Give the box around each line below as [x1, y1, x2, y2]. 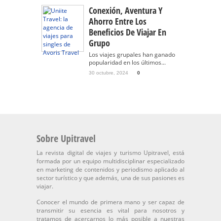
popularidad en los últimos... [89, 58, 166, 67]
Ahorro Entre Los [89, 15, 147, 27]
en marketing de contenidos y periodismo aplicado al [37, 165, 184, 174]
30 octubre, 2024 [89, 70, 128, 75]
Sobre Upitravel [37, 132, 96, 145]
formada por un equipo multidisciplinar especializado [37, 157, 184, 165]
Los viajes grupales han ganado [89, 50, 175, 59]
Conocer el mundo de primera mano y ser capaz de [37, 198, 184, 206]
